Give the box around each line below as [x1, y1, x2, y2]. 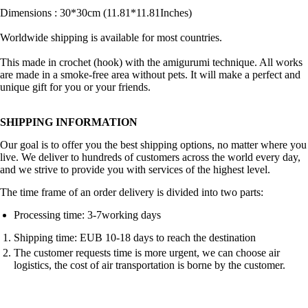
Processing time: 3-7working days [14, 209, 161, 221]
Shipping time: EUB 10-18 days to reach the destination [14, 232, 256, 244]
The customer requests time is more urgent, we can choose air [14, 247, 280, 259]
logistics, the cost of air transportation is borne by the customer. [14, 259, 285, 272]
